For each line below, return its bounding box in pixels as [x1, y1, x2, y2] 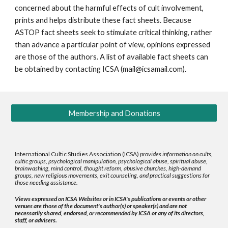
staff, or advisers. [15, 216, 60, 224]
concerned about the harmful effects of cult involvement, [15, 4, 204, 12]
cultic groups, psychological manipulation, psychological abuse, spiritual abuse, [15, 157, 208, 165]
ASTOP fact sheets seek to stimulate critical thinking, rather [15, 28, 213, 37]
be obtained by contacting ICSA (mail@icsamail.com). [15, 65, 187, 73]
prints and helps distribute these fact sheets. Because [15, 16, 192, 24]
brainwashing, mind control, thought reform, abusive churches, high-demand [15, 164, 202, 172]
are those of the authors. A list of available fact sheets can [15, 52, 209, 61]
